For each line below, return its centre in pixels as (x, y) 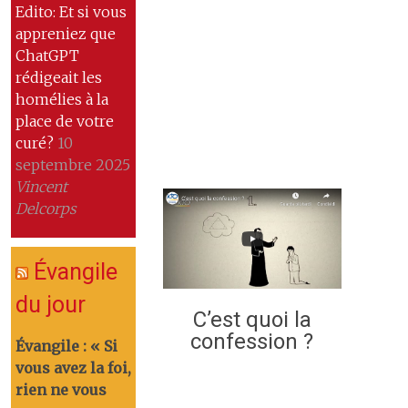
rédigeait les (58, 77)
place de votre (64, 121)
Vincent (41, 186)
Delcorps (46, 208)
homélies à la (61, 99)
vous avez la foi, (73, 367)
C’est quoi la (252, 320)
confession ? (252, 342)
